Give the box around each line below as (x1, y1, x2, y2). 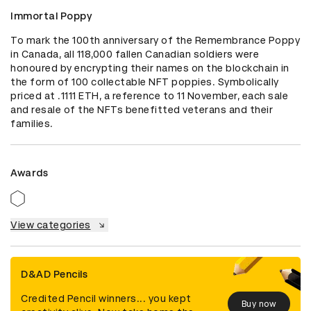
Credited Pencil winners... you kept (21, 293, 192, 305)
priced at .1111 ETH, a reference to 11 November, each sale (10, 90, 288, 102)
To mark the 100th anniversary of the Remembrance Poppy (10, 35, 300, 47)
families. (10, 118, 53, 130)
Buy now (241, 299, 276, 309)
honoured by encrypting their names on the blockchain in (10, 62, 289, 74)
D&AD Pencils (21, 269, 87, 280)
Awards (10, 167, 48, 179)
